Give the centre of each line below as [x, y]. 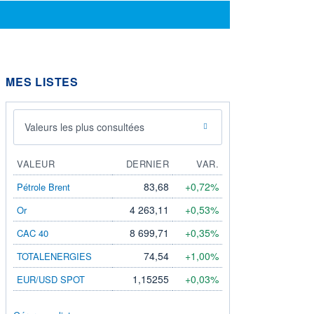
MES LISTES [42, 81]
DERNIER [147, 163]
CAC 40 [33, 233]
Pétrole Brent [43, 186]
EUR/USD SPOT [51, 279]
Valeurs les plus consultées [84, 127]
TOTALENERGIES [54, 256]
